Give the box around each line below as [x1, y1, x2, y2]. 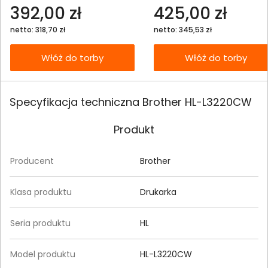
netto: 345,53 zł [154, 24, 212, 35]
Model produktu [10, 248, 75, 261]
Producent [10, 155, 54, 167]
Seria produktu [10, 217, 71, 230]
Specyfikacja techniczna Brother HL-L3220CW [10, 95, 252, 110]
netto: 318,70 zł [10, 24, 65, 35]
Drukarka [140, 186, 176, 199]
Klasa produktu [10, 186, 72, 199]
